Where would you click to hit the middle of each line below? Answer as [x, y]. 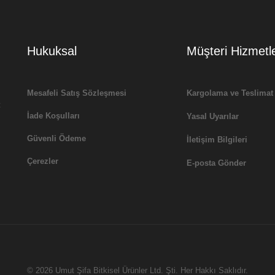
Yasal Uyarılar [212, 117]
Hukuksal [52, 51]
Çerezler [43, 161]
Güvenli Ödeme [56, 139]
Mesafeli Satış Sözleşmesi [77, 93]
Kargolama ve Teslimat [230, 93]
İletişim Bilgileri [217, 140]
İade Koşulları [53, 116]
